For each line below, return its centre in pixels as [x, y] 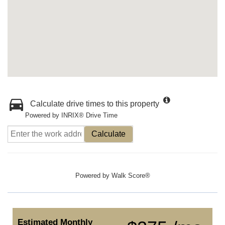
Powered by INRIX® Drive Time [71, 115]
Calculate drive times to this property [95, 104]
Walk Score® [131, 176]
